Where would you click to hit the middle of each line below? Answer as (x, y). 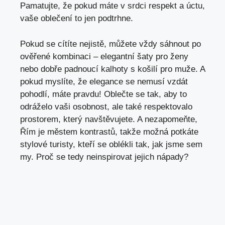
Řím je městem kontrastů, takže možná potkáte (109, 132)
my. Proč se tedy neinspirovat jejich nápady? (104, 157)
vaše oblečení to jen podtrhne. (77, 19)
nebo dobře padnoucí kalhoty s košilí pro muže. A (113, 69)
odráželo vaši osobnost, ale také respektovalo (106, 106)
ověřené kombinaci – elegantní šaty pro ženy (104, 56)
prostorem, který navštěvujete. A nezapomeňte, (109, 119)
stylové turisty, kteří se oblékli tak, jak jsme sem (111, 144)
